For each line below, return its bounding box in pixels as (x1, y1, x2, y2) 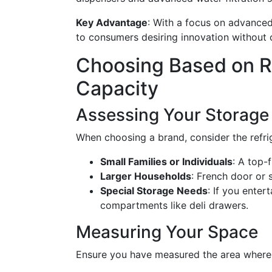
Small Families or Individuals (100, 155, 233, 168)
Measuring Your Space (76, 222, 258, 242)
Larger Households (100, 170, 191, 182)
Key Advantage (76, 16, 148, 29)
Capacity (76, 76, 158, 100)
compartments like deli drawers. (100, 199, 248, 211)
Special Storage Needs (100, 185, 208, 197)
